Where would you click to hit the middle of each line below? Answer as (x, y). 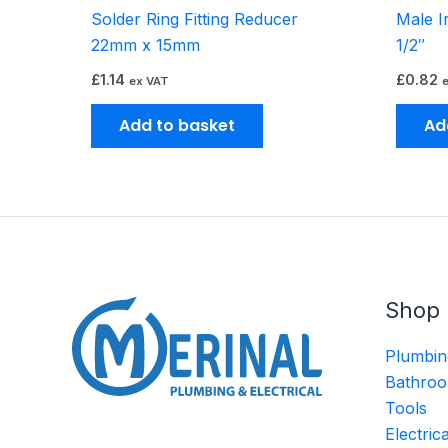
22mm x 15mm (146, 44)
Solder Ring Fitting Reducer (195, 18)
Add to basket (177, 125)
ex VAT (149, 80)
